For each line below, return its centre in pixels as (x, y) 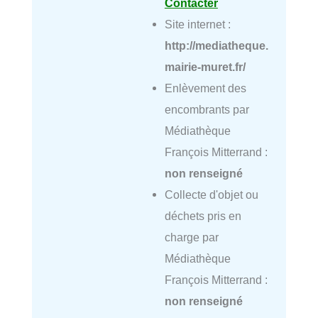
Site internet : (197, 24)
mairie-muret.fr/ (205, 67)
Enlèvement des (205, 88)
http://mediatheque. (216, 46)
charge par (191, 237)
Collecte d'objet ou (211, 195)
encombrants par (207, 110)
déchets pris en (203, 216)
